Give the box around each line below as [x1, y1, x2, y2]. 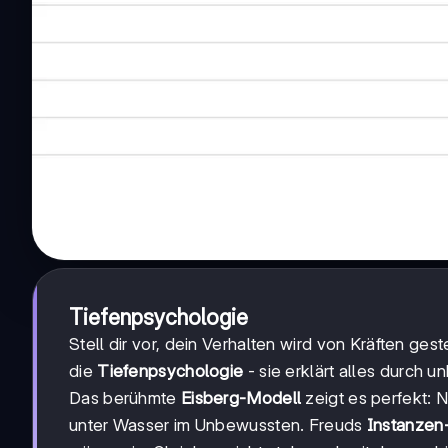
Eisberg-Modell [180, 388, 302, 409]
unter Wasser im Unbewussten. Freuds [69, 415, 367, 436]
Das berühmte [69, 388, 181, 409]
